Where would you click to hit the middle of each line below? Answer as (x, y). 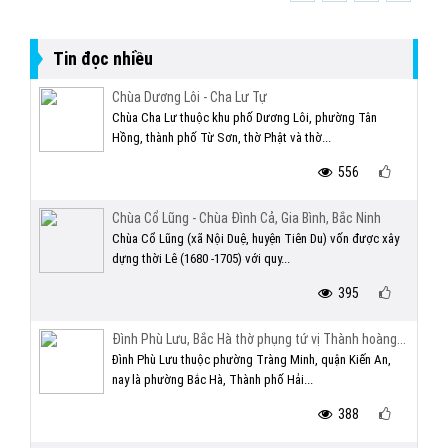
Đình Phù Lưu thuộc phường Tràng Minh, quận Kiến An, (251, 359)
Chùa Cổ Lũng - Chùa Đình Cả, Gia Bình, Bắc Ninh (246, 218)
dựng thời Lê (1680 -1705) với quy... (201, 258)
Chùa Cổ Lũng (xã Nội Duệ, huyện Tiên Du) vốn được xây (255, 238)
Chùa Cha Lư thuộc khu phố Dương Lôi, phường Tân (244, 117)
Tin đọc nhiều (103, 58)
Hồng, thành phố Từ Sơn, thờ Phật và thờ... (221, 137)
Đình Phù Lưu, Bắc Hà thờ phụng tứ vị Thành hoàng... (259, 339)
